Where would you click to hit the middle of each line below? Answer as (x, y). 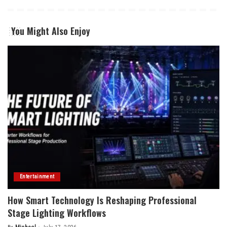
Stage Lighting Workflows (57, 213)
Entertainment (37, 176)
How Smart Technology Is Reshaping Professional (102, 200)
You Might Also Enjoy (51, 31)
